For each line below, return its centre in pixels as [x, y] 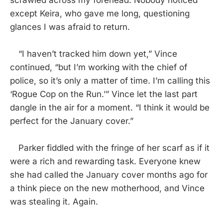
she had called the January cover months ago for [109, 175]
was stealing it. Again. [54, 202]
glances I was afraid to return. [70, 27]
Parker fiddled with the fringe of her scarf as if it [110, 148]
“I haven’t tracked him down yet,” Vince [94, 54]
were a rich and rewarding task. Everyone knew [105, 161]
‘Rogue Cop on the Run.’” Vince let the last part [104, 94]
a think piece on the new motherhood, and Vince [107, 188]
